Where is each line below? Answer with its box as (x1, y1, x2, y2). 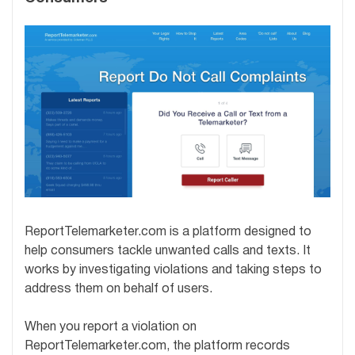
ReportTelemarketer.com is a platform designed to (25, 227, 311, 239)
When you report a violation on (25, 322, 197, 334)
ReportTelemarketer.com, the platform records (25, 341, 290, 353)
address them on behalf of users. (25, 284, 212, 296)
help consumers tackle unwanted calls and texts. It (25, 246, 311, 258)
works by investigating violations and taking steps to (25, 265, 322, 277)
